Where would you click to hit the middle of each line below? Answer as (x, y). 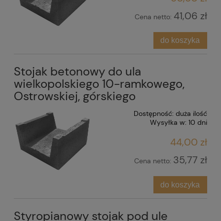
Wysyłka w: (168, 123)
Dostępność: (154, 114)
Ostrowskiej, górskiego (75, 96)
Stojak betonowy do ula (77, 72)
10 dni (198, 123)
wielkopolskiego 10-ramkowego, (99, 84)
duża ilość (191, 114)
